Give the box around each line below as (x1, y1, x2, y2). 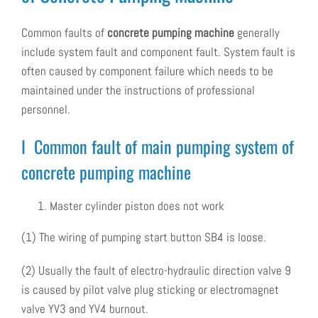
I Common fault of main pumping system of (21, 133, 294, 160)
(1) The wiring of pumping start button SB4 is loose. (21, 229, 266, 246)
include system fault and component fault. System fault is (21, 44, 295, 60)
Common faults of (21, 25, 107, 41)
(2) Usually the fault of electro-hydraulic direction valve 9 (21, 263, 291, 279)
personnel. (21, 102, 70, 118)
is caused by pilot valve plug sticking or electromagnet (21, 282, 279, 298)
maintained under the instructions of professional (21, 82, 255, 99)
